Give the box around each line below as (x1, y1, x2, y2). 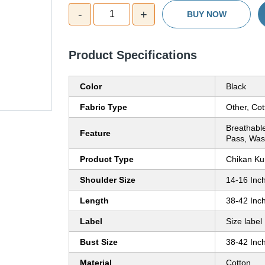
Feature (80, 128, 111, 138)
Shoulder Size (80, 175, 135, 185)
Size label (226, 216, 262, 227)
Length (80, 196, 109, 206)
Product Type (80, 154, 134, 164)
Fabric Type (80, 102, 127, 112)
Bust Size (80, 237, 118, 247)
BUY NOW (186, 9, 227, 20)
